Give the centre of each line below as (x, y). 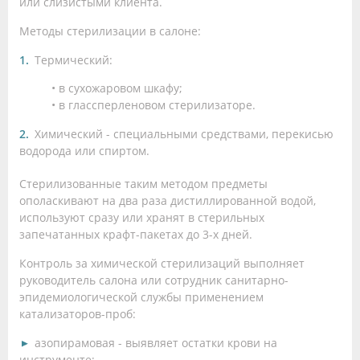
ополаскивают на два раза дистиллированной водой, (168, 200)
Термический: (74, 59)
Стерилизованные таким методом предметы (143, 183)
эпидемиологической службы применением (141, 297)
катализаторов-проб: (78, 313)
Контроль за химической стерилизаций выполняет (162, 263)
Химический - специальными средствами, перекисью (184, 133)
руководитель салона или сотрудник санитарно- (154, 280)
